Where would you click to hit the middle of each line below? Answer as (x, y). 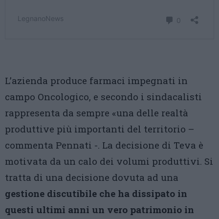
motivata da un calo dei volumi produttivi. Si (109, 161)
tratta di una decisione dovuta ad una (92, 177)
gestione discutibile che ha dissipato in (96, 193)
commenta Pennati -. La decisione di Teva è (104, 145)
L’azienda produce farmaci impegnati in (96, 80)
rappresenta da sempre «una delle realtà (97, 113)
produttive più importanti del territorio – (99, 129)
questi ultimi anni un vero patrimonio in (99, 209)
